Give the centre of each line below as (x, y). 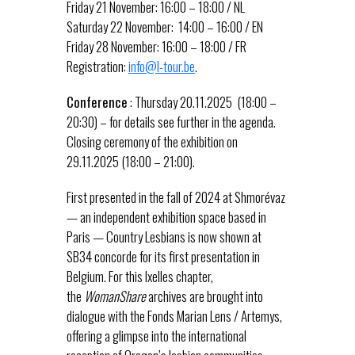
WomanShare (115, 296)
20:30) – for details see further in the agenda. (171, 121)
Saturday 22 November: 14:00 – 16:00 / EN (165, 26)
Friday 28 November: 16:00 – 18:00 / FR (157, 46)
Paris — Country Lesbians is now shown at (164, 236)
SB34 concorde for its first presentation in (163, 256)
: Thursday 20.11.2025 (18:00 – (202, 101)
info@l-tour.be (162, 66)
